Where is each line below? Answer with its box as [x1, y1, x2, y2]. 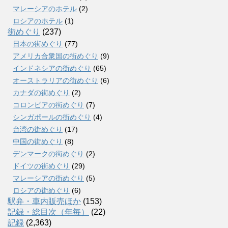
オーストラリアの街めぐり [13, 76, 98, 85]
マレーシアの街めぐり [13, 174, 84, 183]
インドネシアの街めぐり [13, 64, 91, 73]
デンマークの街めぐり [13, 150, 84, 158]
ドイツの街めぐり [13, 162, 70, 170]
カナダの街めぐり [13, 89, 70, 97]
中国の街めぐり [13, 137, 63, 146]
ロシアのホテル [13, 17, 63, 25]
